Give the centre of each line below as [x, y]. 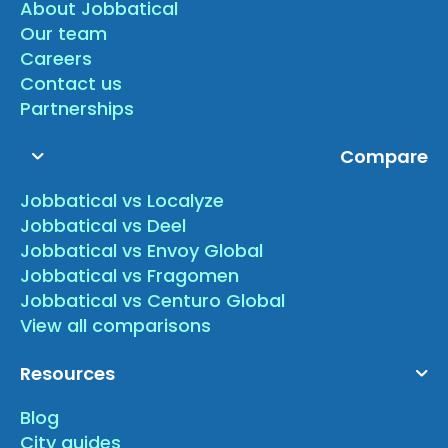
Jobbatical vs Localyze [122, 200]
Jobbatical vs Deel [103, 225]
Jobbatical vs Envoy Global [142, 250]
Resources [68, 373]
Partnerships [77, 108]
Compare [383, 156]
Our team [64, 33]
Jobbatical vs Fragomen [130, 275]
